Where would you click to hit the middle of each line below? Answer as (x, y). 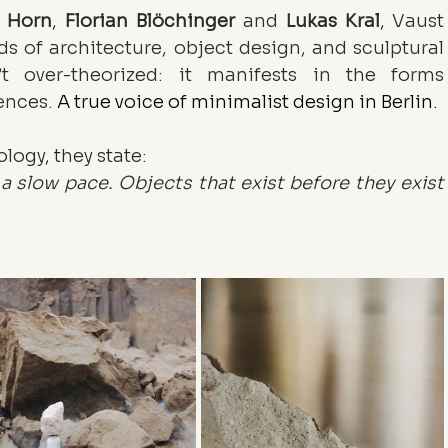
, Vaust (412, 21)
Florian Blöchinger (149, 21)
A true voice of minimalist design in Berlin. (248, 102)
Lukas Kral (332, 21)
